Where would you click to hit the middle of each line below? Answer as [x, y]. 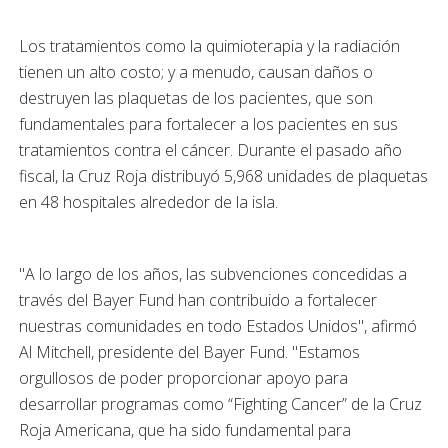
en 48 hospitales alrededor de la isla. [148, 202]
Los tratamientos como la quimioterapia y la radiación [209, 46]
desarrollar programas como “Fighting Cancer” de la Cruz [220, 404]
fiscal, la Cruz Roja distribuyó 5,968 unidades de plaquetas [223, 176]
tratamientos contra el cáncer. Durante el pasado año [210, 150]
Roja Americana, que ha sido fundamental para [185, 430]
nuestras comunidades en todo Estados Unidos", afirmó [218, 326]
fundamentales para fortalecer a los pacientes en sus [208, 124]
